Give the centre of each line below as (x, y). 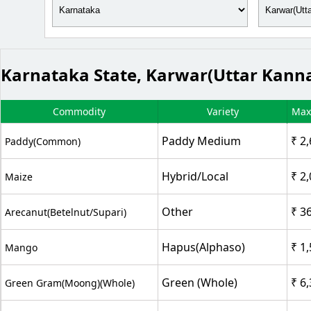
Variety (222, 111)
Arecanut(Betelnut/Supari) (66, 212)
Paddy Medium (201, 141)
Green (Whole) (200, 282)
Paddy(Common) (43, 141)
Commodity (79, 111)
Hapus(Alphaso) (203, 247)
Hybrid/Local (195, 176)
